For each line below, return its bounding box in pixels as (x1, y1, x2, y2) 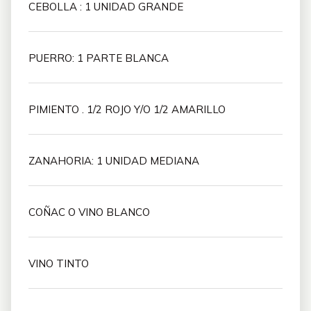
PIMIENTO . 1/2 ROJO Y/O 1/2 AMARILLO (28, 103, 226, 116)
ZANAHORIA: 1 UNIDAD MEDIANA (28, 154, 199, 167)
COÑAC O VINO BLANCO (28, 205, 150, 219)
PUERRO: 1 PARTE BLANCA (28, 51, 169, 65)
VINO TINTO (28, 257, 89, 270)
